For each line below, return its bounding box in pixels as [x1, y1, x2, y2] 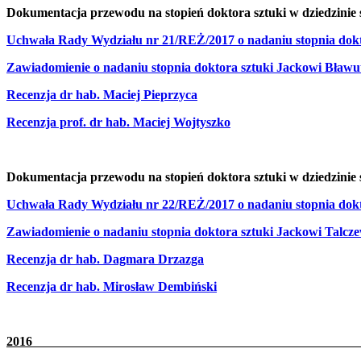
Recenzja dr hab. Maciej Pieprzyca [6, 87, 197, 102]
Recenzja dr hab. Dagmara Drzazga [6, 251, 204, 266]
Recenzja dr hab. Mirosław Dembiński [6, 279, 217, 293]
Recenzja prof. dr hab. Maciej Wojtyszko [6, 114, 230, 129]
